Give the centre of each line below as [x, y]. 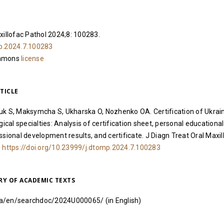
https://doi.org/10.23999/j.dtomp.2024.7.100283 [81, 148]
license [32, 59]
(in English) [122, 201]
